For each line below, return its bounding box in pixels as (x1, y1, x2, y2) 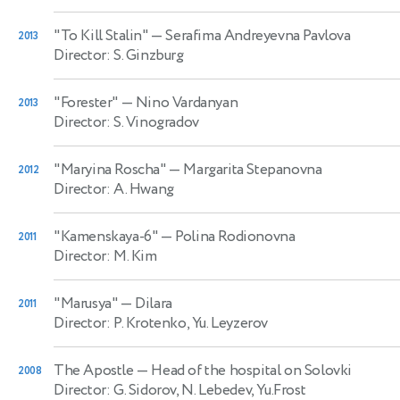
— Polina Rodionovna (157, 225, 296, 247)
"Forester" (54, 91, 118, 113)
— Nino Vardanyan (118, 91, 238, 113)
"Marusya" (54, 292, 118, 314)
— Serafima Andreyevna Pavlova (147, 24, 351, 46)
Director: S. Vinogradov (54, 111, 199, 133)
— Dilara (117, 292, 172, 314)
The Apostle (54, 359, 134, 381)
